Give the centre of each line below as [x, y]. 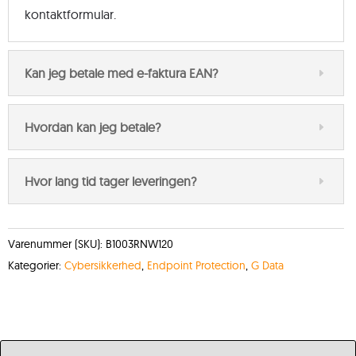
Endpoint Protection [196, 265]
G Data [267, 265]
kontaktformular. [70, 14]
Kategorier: [36, 265]
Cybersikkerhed [103, 265]
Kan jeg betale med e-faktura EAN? [121, 73]
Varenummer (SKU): [57, 244]
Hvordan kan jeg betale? [93, 127]
